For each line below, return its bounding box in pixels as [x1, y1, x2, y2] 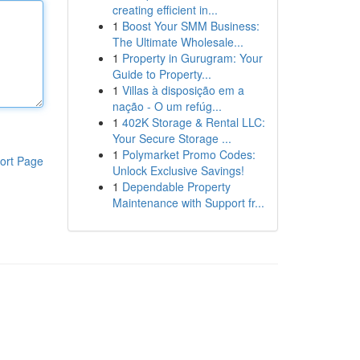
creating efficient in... [112, 2, 218, 18]
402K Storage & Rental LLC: [121, 114, 265, 130]
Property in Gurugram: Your [121, 50, 263, 66]
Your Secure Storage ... [112, 130, 231, 146]
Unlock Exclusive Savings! [112, 162, 244, 178]
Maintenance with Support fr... [112, 194, 264, 211]
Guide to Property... [112, 66, 211, 82]
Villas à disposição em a [121, 82, 244, 98]
